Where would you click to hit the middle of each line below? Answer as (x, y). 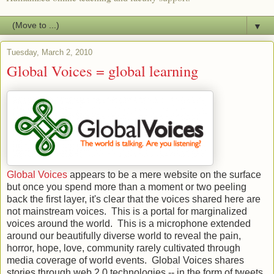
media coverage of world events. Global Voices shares (125, 261)
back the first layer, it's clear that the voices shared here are (134, 199)
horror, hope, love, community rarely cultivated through (124, 248)
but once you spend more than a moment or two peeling (127, 187)
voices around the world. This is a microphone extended (129, 224)
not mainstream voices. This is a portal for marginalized (127, 212)
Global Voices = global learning (102, 71)
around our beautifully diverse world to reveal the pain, (124, 236)
